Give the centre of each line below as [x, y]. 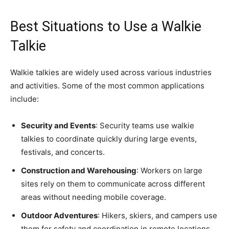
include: [25, 99]
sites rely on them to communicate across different [113, 184]
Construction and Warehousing [79, 170]
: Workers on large [169, 170]
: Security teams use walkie [145, 125]
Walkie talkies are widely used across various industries [111, 72]
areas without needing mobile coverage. [94, 197]
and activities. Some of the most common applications [107, 85]
